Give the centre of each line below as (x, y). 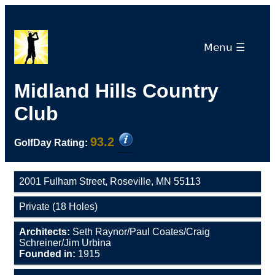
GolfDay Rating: (51, 143)
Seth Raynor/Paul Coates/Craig (141, 232)
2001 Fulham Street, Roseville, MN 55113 (110, 182)
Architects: (46, 232)
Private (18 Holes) (58, 207)
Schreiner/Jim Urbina (65, 243)
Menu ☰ (227, 47)
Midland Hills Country (116, 91)
